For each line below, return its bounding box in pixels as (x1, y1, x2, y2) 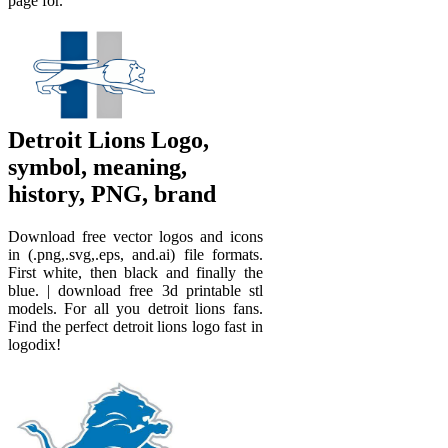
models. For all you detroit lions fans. (8, 299, 263, 317)
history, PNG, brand (8, 181, 216, 207)
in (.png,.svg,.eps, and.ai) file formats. (8, 245, 263, 263)
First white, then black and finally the (8, 263, 263, 281)
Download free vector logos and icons (8, 227, 263, 245)
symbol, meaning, (8, 154, 187, 180)
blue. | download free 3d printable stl (8, 281, 263, 299)
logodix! (8, 335, 61, 353)
